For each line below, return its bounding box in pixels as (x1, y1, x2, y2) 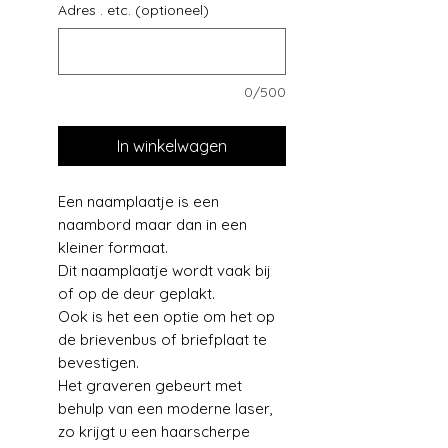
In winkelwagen (117, 135, 227, 156)
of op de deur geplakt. (58, 283, 215, 303)
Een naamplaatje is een (58, 191, 219, 211)
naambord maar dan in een (58, 214, 247, 234)
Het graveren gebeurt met (58, 375, 242, 395)
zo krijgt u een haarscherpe (58, 421, 250, 441)
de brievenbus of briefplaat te (58, 329, 267, 349)
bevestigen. (58, 352, 139, 372)
